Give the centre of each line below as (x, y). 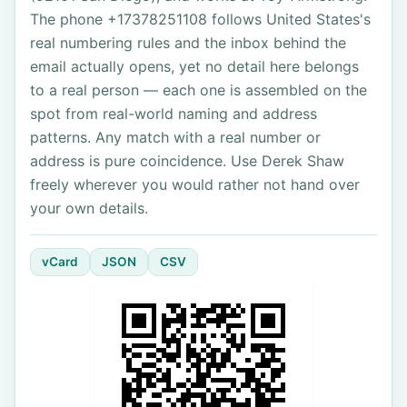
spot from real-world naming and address (174, 114)
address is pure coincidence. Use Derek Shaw (187, 161)
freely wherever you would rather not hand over (195, 184)
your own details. (89, 208)
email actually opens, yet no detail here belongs (194, 66)
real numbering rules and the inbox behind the (188, 43)
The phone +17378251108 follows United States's (200, 19)
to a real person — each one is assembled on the (199, 90)
